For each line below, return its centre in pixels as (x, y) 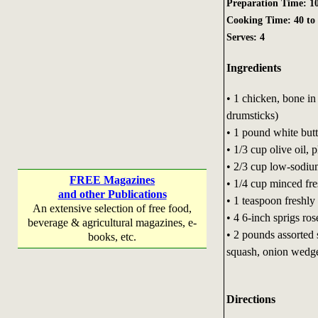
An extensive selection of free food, (112, 208)
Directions (251, 299)
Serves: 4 (245, 37)
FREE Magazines (112, 180)
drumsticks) (252, 115)
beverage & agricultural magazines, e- (112, 223)
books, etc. (112, 237)
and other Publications (112, 194)
